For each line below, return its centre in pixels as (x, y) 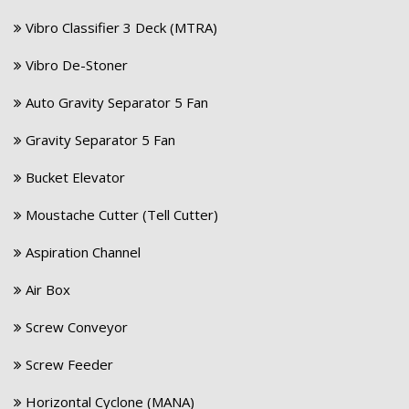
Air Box (46, 290)
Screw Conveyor (75, 327)
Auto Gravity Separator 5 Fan (115, 103)
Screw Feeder (68, 365)
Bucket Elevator (73, 178)
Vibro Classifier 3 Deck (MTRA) (120, 28)
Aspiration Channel (81, 252)
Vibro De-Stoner (75, 65)
